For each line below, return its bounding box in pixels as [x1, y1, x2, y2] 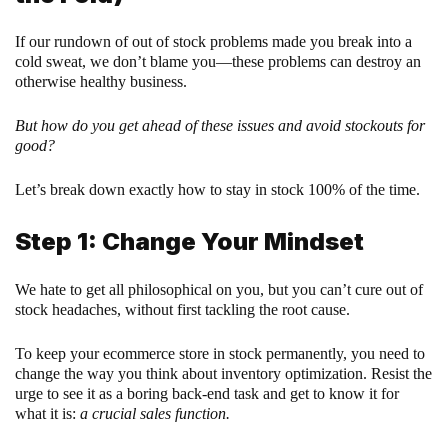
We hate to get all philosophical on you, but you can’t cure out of [15, 281, 423, 299]
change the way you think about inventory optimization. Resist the [15, 365, 432, 383]
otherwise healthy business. [15, 73, 191, 91]
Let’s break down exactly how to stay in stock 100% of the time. [15, 181, 420, 199]
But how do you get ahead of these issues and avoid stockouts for [15, 117, 425, 135]
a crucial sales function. [80, 405, 230, 423]
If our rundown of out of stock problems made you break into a [15, 33, 412, 51]
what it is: [15, 405, 80, 423]
